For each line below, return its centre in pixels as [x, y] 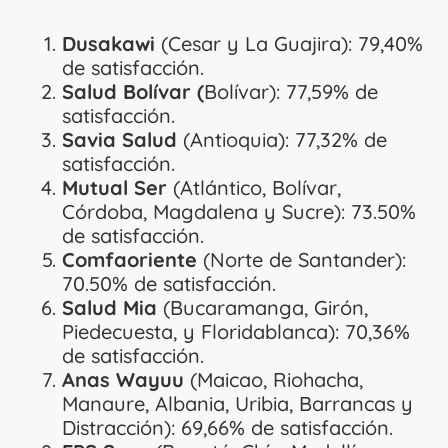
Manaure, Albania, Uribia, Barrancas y [238, 403]
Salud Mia [110, 307]
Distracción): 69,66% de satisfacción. [228, 427]
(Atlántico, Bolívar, [254, 187]
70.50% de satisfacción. [169, 283]
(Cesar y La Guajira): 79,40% [289, 43]
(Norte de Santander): [302, 259]
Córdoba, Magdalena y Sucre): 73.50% [239, 211]
